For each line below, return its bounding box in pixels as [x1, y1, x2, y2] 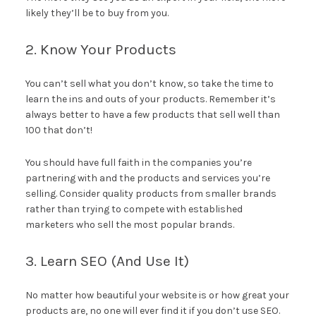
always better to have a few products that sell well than [25, 108, 280, 121]
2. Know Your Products [25, 40, 176, 58]
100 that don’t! [25, 123, 92, 136]
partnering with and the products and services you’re [25, 171, 270, 184]
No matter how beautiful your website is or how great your [25, 288, 289, 301]
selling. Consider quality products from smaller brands [25, 187, 276, 200]
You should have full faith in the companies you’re [25, 156, 252, 169]
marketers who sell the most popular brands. [25, 218, 234, 231]
